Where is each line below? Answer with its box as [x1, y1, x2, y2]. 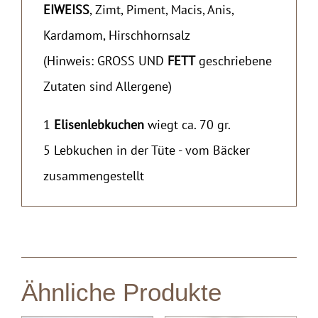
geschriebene [195, 52, 272, 69]
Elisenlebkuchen [54, 116, 144, 133]
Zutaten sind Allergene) [43, 77, 172, 94]
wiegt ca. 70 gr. [144, 116, 231, 133]
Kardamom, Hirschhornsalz [43, 26, 190, 43]
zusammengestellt [43, 167, 144, 184]
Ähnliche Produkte [21, 278, 221, 306]
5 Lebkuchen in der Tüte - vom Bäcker [43, 141, 250, 158]
